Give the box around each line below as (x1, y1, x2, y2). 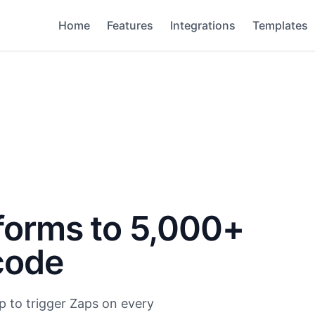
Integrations (170, 18, 236, 32)
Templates (252, 18, 308, 32)
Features (107, 18, 153, 32)
